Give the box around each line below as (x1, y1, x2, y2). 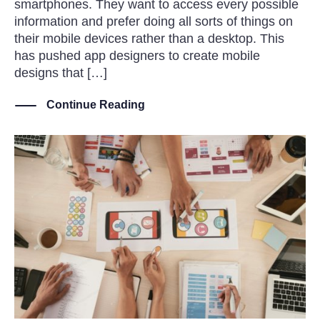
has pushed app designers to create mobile (14, 48, 260, 63)
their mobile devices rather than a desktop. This (14, 31, 284, 46)
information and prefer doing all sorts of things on (14, 14, 293, 29)
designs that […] (14, 65, 107, 80)
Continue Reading (46, 99, 145, 111)
